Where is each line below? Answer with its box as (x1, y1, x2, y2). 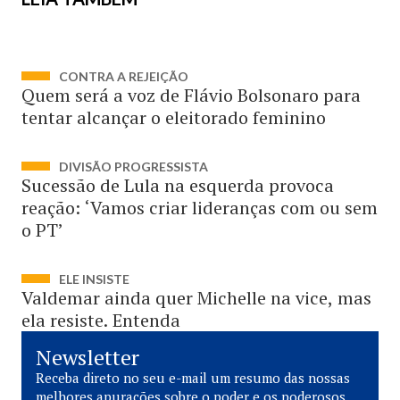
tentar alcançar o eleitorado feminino (21, 105, 326, 129)
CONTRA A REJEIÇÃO (59, 69, 188, 84)
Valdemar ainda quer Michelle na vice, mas (21, 286, 371, 310)
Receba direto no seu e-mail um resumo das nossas (36, 369, 350, 387)
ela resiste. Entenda (21, 308, 180, 332)
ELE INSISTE (59, 271, 129, 287)
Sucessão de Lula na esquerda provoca (21, 173, 334, 197)
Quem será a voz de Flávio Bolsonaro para (21, 83, 361, 107)
